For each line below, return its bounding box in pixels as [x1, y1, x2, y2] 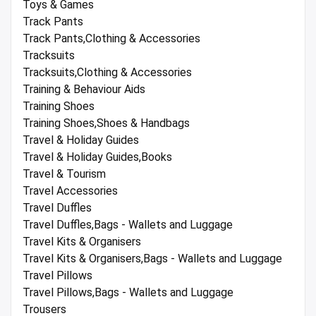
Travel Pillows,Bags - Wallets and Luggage [23, 286, 233, 300]
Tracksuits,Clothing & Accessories [23, 66, 192, 80]
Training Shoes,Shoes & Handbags [23, 116, 190, 130]
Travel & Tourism [23, 167, 106, 181]
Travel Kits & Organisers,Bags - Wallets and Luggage [23, 252, 282, 266]
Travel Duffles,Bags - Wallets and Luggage [23, 218, 233, 232]
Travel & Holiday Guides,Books [23, 150, 172, 164]
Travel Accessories [23, 184, 118, 198]
